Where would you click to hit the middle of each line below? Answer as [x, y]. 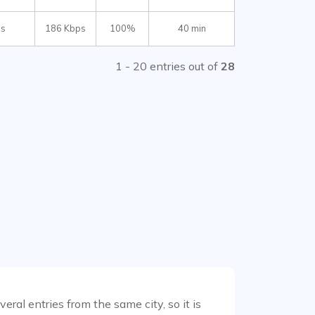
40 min [192, 28]
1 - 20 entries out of [168, 66]
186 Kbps [65, 28]
